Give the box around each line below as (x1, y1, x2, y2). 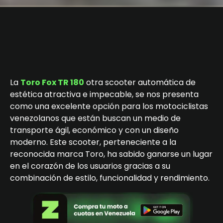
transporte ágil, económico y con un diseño (10, 124, 179, 136)
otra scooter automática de (84, 76, 196, 88)
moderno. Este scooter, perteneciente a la (10, 136, 176, 148)
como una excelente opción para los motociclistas (10, 100, 208, 112)
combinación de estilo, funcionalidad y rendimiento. (10, 172, 210, 184)
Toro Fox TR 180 (20, 76, 84, 88)
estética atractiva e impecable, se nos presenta (10, 88, 199, 100)
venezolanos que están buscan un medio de (10, 112, 181, 124)
